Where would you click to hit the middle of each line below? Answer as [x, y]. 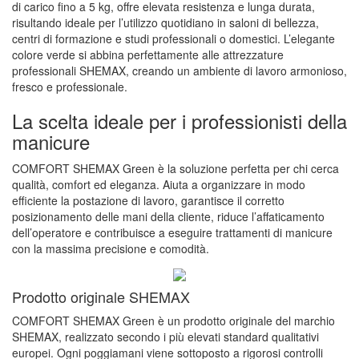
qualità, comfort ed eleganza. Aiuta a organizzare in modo [159, 185]
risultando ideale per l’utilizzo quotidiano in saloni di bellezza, [165, 23]
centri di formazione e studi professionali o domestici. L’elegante [173, 39]
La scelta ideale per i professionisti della [179, 121]
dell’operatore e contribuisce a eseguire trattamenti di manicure [172, 233]
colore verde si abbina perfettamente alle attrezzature [148, 55]
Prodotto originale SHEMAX [101, 296]
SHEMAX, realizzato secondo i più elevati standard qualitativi [165, 336]
